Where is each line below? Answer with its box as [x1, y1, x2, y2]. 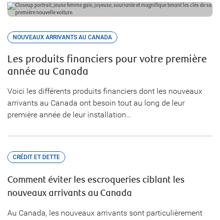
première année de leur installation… [7, 110, 131, 119]
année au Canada [7, 66, 88, 78]
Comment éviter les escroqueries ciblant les [7, 174, 185, 186]
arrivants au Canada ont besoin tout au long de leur [7, 98, 185, 108]
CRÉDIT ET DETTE [13, 154, 60, 161]
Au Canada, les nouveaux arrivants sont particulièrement [7, 208, 202, 218]
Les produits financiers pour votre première [7, 54, 207, 65]
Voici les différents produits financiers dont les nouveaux [7, 86, 202, 96]
